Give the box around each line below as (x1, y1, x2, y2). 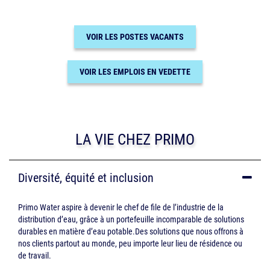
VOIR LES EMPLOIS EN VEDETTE (80, 66, 190, 77)
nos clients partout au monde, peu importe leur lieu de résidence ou (18, 238, 242, 248)
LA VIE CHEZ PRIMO (75, 130, 195, 148)
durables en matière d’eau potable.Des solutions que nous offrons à (18, 226, 243, 236)
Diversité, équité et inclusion (18, 170, 154, 185)
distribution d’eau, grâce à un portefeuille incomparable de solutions (18, 214, 244, 224)
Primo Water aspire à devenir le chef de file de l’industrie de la (18, 202, 224, 212)
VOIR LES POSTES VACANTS (86, 32, 184, 42)
